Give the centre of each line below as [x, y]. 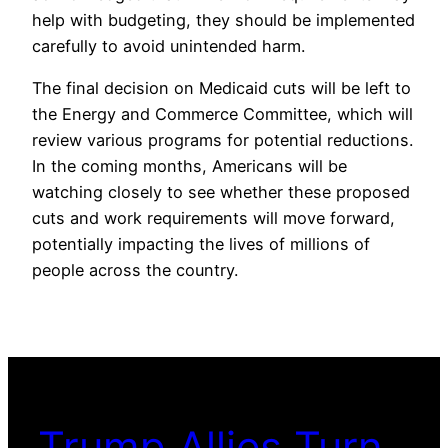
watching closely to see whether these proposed [221, 192]
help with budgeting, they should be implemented [223, 20]
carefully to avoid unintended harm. [168, 46]
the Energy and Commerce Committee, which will [222, 114]
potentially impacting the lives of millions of [201, 244]
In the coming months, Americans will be [189, 166]
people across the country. [135, 270]
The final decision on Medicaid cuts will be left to [221, 88]
